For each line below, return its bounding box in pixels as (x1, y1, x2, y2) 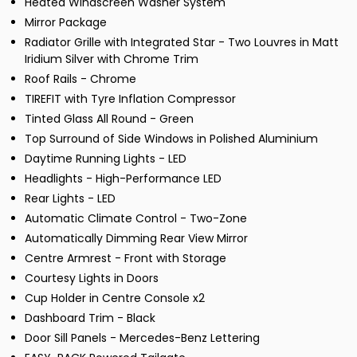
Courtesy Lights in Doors (25, 270, 159, 287)
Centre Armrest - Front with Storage (25, 250, 226, 267)
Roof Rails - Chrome (25, 71, 136, 88)
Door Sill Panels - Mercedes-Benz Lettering (25, 330, 260, 347)
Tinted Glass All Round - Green (25, 111, 194, 127)
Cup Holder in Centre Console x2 (25, 290, 205, 307)
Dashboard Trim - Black (25, 310, 155, 327)
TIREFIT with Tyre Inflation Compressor (25, 91, 236, 108)
